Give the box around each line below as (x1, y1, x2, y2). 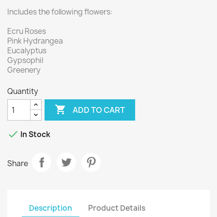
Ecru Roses (7, 26, 46, 36)
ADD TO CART (73, 104, 125, 115)
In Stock (19, 129, 50, 140)
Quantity (7, 86, 38, 96)
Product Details (88, 202, 146, 213)
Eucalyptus (7, 46, 46, 56)
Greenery (7, 65, 41, 75)
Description (29, 202, 72, 213)
